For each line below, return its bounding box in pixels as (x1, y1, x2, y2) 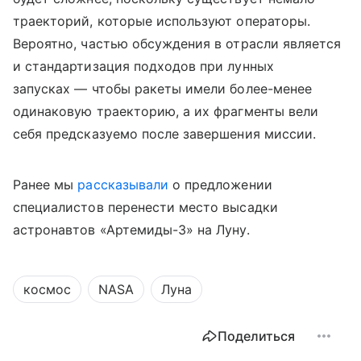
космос (23, 281, 71, 298)
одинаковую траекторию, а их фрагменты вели (13, 103, 319, 120)
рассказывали (77, 176, 169, 193)
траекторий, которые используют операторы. (13, 13, 310, 30)
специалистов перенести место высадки (13, 199, 278, 216)
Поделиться (218, 328, 295, 345)
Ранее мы (13, 176, 78, 193)
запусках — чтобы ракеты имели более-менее (13, 81, 312, 98)
